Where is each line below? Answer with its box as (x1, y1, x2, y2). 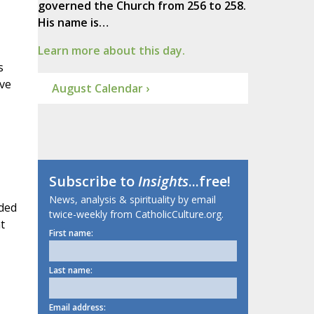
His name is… (37, 15, 109, 31)
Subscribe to (48, 172, 138, 191)
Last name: (48, 264, 93, 277)
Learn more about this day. (37, 43, 185, 59)
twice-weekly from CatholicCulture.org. (48, 207, 224, 221)
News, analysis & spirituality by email (48, 193, 216, 207)
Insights (137, 172, 189, 191)
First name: (48, 227, 93, 240)
